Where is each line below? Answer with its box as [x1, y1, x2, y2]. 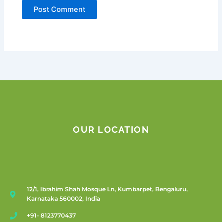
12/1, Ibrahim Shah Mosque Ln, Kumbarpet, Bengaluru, [26, 186, 188, 193]
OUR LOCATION [73, 125, 149, 135]
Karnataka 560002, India [26, 195, 100, 202]
